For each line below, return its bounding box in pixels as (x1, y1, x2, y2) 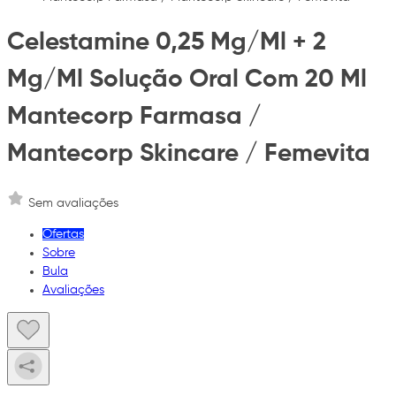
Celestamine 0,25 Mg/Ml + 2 (7, 30, 326, 56)
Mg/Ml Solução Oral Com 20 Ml (7, 67, 367, 93)
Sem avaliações (28, 196, 118, 209)
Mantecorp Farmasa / (7, 104, 262, 130)
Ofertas (42, 227, 84, 240)
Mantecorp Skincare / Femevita (7, 141, 370, 167)
